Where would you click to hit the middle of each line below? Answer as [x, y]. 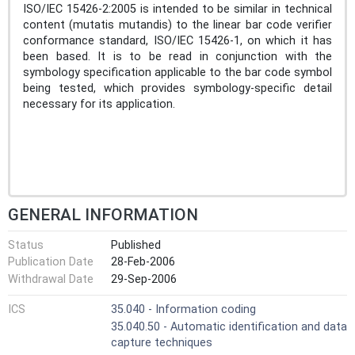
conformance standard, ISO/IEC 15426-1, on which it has [177, 40]
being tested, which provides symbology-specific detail [177, 88]
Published [136, 245]
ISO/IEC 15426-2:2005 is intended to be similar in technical [177, 9]
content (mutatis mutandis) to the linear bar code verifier [177, 25]
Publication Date [51, 262]
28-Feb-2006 [143, 262]
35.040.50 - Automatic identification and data [229, 326]
